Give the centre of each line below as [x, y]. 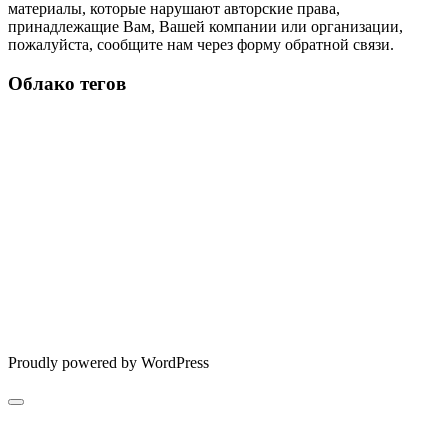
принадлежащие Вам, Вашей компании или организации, [205, 27]
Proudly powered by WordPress [108, 362]
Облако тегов [67, 83]
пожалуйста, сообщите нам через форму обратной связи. [201, 45]
